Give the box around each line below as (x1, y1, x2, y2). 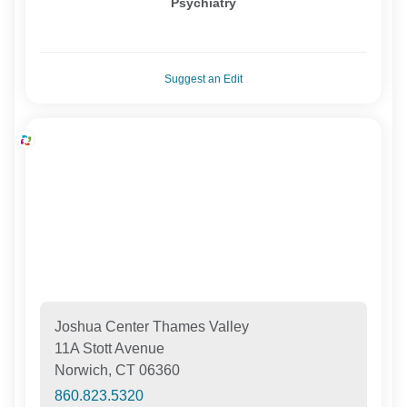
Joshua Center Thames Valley (55, 318, 250, 334)
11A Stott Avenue (55, 340, 165, 356)
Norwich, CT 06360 (55, 362, 181, 378)
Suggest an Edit (164, 72, 243, 85)
